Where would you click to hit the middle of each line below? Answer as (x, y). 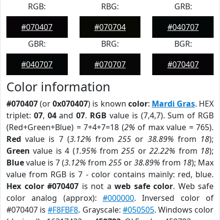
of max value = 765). (174, 127)
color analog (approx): (55, 198)
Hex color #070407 (42, 186)
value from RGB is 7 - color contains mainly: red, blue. (110, 174)
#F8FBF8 (63, 210)
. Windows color (184, 210)
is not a (96, 186)
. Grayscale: (100, 210)
